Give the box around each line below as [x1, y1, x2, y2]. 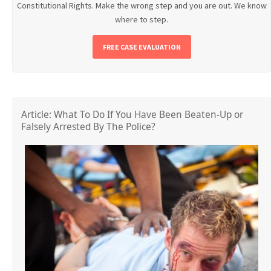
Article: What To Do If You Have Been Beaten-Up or [21, 108, 243, 121]
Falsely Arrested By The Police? [21, 120, 155, 133]
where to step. [115, 14, 168, 25]
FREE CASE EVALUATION [102, 42, 181, 52]
